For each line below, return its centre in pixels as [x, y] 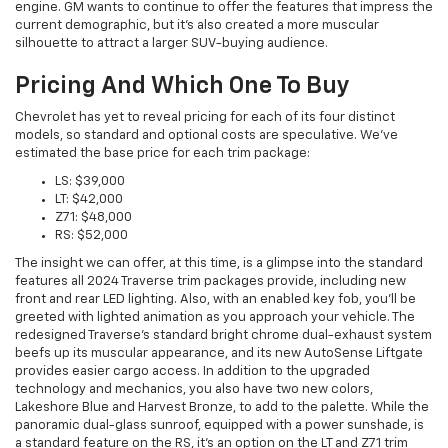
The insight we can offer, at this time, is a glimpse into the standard [219, 263]
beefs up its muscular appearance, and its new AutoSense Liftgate [219, 353]
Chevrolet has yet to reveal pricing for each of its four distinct [205, 117]
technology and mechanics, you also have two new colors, [194, 389]
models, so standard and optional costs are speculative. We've [206, 135]
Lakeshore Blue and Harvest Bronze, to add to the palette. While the [222, 407]
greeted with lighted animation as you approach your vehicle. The [215, 317]
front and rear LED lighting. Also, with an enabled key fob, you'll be [215, 299]
